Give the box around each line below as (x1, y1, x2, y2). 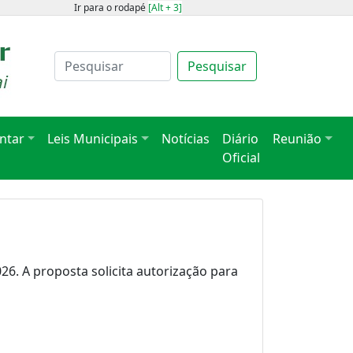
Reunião (273, 130, 322, 147)
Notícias (162, 130, 210, 147)
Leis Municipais (47, 130, 139, 147)
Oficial (222, 149, 261, 166)
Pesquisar (187, 58, 247, 75)
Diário (222, 130, 259, 147)
